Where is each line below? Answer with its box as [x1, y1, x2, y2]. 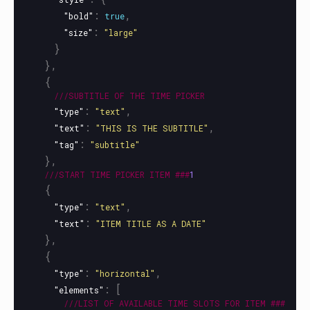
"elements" [54, 284, 104, 295]
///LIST [64, 298, 99, 309]
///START [44, 169, 85, 180]
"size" [64, 27, 93, 38]
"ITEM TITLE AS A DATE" [95, 218, 206, 229]
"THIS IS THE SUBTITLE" [95, 122, 208, 134]
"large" [104, 27, 138, 38]
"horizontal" [95, 268, 155, 279]
